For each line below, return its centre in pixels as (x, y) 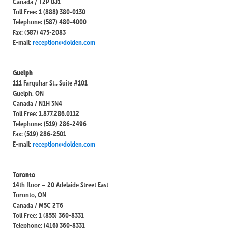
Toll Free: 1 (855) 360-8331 (48, 215)
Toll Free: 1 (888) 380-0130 (49, 11)
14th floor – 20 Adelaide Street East (61, 184)
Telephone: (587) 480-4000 (50, 22)
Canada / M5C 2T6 (38, 205)
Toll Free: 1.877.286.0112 (46, 113)
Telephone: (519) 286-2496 (50, 123)
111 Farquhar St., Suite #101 (50, 83)
